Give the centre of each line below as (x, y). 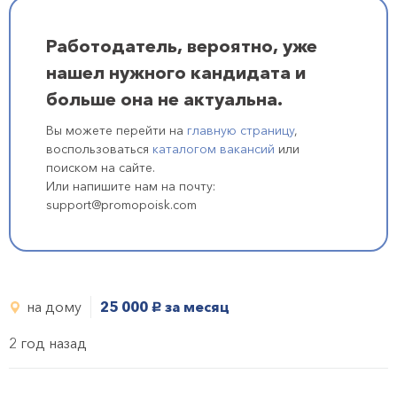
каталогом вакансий (214, 149)
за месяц (195, 307)
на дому (54, 307)
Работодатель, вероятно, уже (182, 46)
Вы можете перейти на (117, 130)
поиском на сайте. (101, 167)
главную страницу (241, 130)
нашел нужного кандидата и (176, 73)
